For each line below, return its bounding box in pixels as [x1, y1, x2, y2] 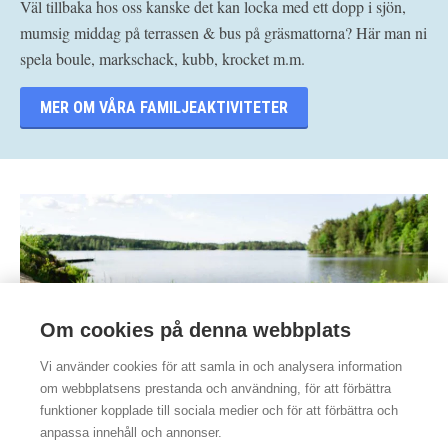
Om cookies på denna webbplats [40, 319, 351, 341]
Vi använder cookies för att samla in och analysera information [40, 359, 402, 374]
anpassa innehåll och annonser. [40, 425, 222, 440]
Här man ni [352, 21, 427, 43]
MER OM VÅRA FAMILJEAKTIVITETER [40, 97, 288, 117]
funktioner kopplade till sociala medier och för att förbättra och [40, 403, 398, 418]
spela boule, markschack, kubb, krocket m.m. [20, 47, 305, 69]
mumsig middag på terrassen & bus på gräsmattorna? [20, 21, 352, 43]
